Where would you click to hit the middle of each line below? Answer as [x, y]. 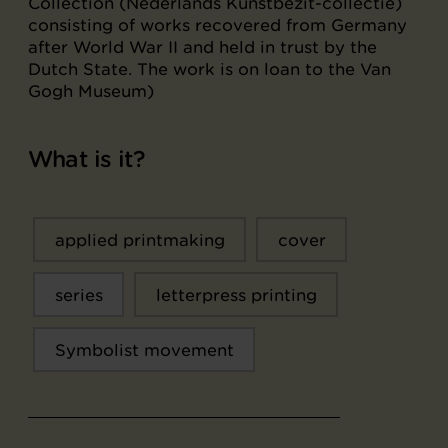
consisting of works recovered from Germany [217, 25]
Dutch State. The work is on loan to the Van [209, 69]
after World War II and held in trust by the [202, 47]
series [78, 294]
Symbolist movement [144, 349]
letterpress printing [236, 294]
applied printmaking [139, 239]
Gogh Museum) [91, 91]
